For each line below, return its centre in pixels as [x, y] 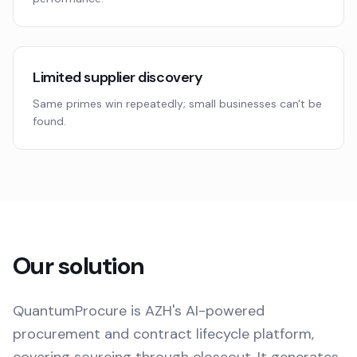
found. [49, 121]
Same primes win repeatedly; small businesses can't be [177, 104]
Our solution [78, 266]
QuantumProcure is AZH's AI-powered [139, 311]
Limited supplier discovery [118, 77]
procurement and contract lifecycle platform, [163, 334]
